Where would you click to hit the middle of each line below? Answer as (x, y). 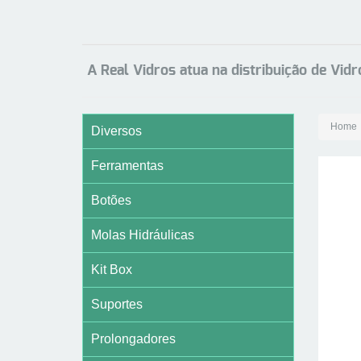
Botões (111, 201)
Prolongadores (133, 339)
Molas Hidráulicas (143, 235)
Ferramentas (127, 166)
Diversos (116, 131)
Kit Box (112, 270)
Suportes (117, 305)
